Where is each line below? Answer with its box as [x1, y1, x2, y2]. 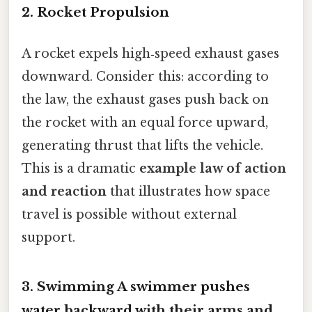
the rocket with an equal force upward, [22, 114, 268, 130]
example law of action [139, 160, 286, 176]
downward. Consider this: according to [22, 68, 269, 84]
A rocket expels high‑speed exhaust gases [22, 45, 279, 61]
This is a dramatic [22, 160, 139, 176]
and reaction [22, 183, 107, 199]
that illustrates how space [107, 183, 270, 199]
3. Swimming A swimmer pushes [22, 278, 250, 295]
